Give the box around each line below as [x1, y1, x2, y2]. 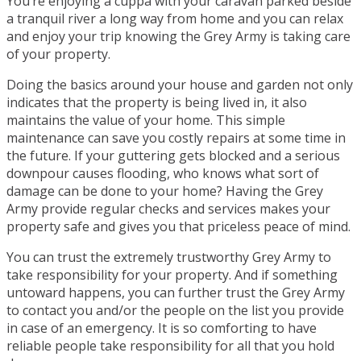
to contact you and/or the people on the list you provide [6, 301, 344, 319]
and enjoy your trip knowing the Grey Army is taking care [6, 27, 351, 45]
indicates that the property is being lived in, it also [6, 93, 307, 111]
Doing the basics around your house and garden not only [6, 75, 353, 93]
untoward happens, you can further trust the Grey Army [6, 283, 345, 301]
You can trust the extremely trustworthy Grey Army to [6, 247, 331, 266]
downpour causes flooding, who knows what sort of [6, 164, 319, 182]
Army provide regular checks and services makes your [6, 199, 330, 218]
